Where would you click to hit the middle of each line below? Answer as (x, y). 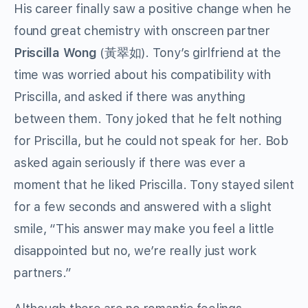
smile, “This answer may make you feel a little (144, 229)
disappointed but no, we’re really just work (135, 251)
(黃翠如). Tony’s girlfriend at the (189, 53)
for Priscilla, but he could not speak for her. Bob (152, 141)
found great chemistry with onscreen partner (142, 31)
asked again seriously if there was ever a (130, 163)
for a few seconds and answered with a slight (143, 207)
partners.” (43, 273)
